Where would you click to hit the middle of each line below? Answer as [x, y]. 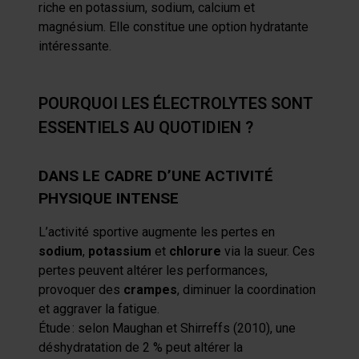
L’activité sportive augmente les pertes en [157, 232]
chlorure [195, 251]
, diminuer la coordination [246, 290]
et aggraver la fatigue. [99, 309]
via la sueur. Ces [268, 251]
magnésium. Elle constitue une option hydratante [173, 27]
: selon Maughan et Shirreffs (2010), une [184, 328]
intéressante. [75, 46]
